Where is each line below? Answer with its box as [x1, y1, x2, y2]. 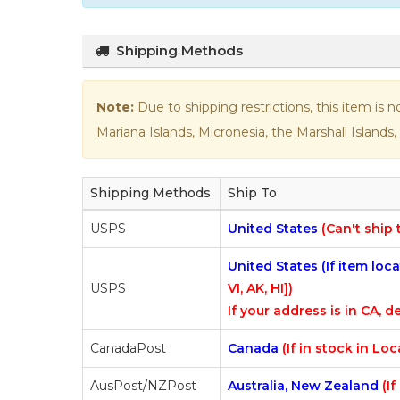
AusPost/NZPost [90, 377, 196, 394]
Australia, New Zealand [228, 377, 382, 394]
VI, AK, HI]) [228, 279, 293, 296]
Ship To [228, 184, 277, 201]
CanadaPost [90, 339, 166, 356]
